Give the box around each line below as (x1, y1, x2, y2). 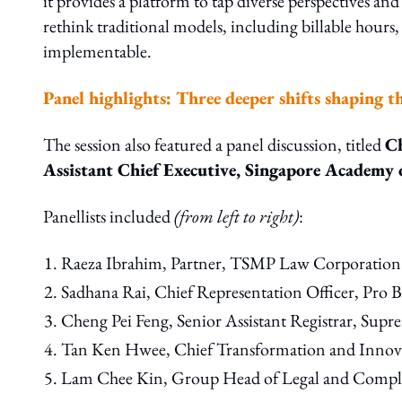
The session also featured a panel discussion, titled (43, 133, 385, 157)
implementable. (43, 39, 152, 64)
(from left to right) (174, 205, 299, 229)
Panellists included (43, 205, 174, 229)
